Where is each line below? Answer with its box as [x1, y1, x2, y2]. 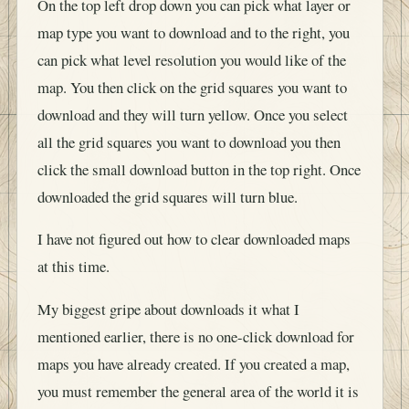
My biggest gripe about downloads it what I [37, 299, 299, 320]
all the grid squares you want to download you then [37, 131, 341, 152]
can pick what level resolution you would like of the [37, 48, 346, 70]
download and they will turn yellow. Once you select [37, 103, 348, 125]
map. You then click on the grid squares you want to [37, 76, 347, 98]
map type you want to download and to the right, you [37, 21, 350, 43]
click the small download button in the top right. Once [37, 158, 361, 180]
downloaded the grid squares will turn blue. [37, 185, 298, 207]
